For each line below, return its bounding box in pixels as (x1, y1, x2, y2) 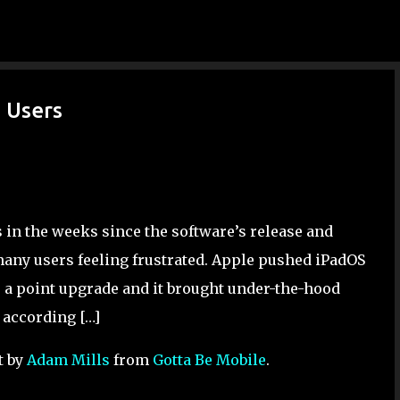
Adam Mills (27, 351, 110, 369)
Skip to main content (133, 14, 267, 30)
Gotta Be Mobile (153, 351, 266, 369)
